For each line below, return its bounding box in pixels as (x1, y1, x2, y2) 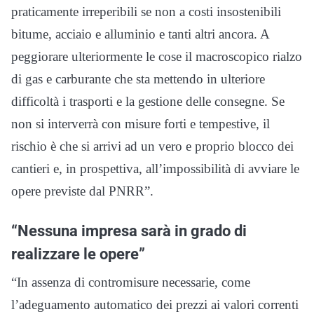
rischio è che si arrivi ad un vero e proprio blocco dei (11, 139, 294, 154)
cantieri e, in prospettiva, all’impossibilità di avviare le (11, 161, 299, 177)
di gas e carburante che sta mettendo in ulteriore (11, 71, 265, 87)
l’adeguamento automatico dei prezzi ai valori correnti (11, 297, 299, 313)
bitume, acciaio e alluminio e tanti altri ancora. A (11, 27, 269, 42)
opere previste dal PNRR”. (11, 184, 153, 199)
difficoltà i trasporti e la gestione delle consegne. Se (11, 94, 285, 109)
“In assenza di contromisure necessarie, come (11, 275, 250, 290)
